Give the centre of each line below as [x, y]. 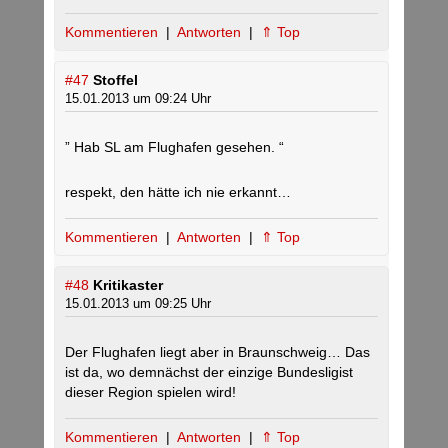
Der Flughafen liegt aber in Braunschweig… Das [217, 352]
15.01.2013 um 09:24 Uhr [138, 99]
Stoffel [115, 80]
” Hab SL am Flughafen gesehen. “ [174, 147]
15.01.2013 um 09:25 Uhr [138, 304]
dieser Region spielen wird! [150, 392]
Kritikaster [128, 285]
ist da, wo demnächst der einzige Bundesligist [209, 372]
